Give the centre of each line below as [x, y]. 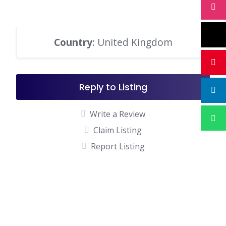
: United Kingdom [132, 42]
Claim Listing [118, 130]
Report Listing [118, 146]
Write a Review [118, 114]
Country [73, 42]
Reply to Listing [113, 87]
